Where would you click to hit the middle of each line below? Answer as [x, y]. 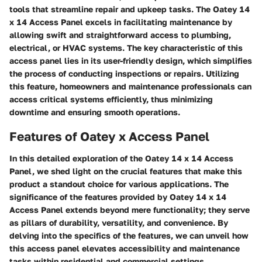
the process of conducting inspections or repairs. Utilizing [124, 73]
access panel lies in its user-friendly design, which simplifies [131, 60]
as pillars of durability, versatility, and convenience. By [119, 223]
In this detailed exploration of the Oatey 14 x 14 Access [121, 158]
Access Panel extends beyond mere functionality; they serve [130, 210]
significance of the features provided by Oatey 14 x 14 [118, 197]
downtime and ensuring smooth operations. [95, 112]
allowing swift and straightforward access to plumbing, [120, 35]
